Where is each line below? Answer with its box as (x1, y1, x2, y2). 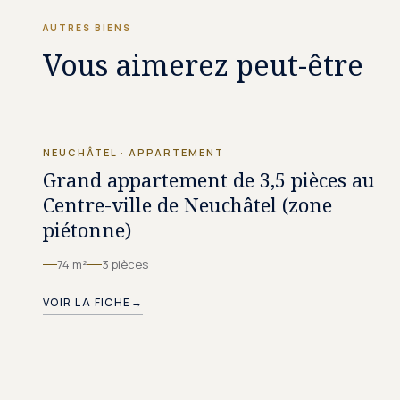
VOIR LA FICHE (43, 295, 131, 310)
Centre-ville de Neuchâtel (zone (43, 191, 332, 218)
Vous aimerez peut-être (43, 46, 363, 84)
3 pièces (102, 256, 148, 272)
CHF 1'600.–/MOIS (247, 86, 357, 101)
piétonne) (43, 216, 131, 243)
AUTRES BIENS (43, 21, 131, 34)
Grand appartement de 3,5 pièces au (43, 166, 375, 193)
